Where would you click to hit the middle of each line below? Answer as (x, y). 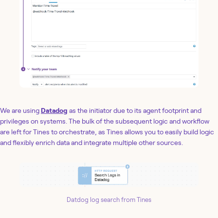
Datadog (54, 110)
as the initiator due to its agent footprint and (135, 110)
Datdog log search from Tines (109, 200)
